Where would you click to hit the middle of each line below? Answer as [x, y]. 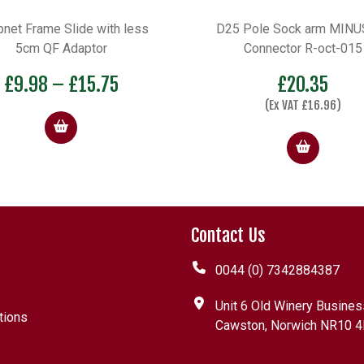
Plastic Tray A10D [303, 28]
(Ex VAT [41, 105]
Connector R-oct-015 [61, 48]
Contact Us [228, 235]
